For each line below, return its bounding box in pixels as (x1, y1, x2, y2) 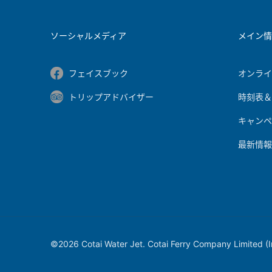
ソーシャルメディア (50, 30, 126, 41)
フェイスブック (68, 68, 128, 78)
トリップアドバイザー (68, 92, 154, 102)
